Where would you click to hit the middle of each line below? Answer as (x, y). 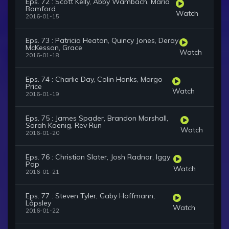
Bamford (41, 9)
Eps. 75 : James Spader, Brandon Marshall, (97, 118)
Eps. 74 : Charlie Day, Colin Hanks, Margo (94, 79)
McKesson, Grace (54, 48)
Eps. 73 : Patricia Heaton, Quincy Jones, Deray (102, 41)
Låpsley (38, 203)
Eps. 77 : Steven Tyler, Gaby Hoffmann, (90, 196)
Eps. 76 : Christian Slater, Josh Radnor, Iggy (98, 157)
